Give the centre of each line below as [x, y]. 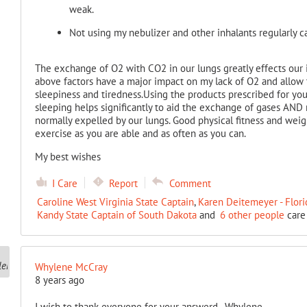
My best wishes [67, 157]
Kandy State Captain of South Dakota [116, 215]
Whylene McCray [71, 267]
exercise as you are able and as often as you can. [140, 133]
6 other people [252, 215]
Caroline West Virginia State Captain [115, 202]
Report [123, 183]
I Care [64, 183]
